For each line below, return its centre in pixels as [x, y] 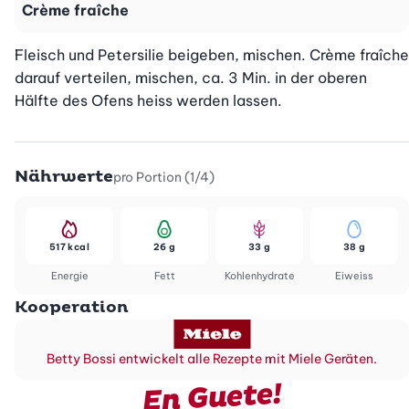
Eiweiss [354, 276]
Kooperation [72, 308]
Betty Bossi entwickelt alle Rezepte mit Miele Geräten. [212, 359]
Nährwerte [64, 177]
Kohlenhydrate [259, 276]
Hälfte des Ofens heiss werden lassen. [148, 101]
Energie [69, 276]
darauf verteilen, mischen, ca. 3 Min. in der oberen [191, 78]
